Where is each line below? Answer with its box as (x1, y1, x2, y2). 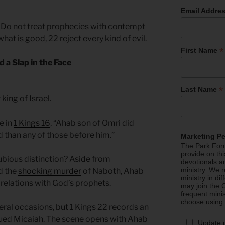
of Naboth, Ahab (81, 166, 144, 176)
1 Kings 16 (14, 118, 50, 128)
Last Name (181, 85, 219, 94)
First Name (181, 46, 220, 54)
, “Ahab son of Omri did (50, 118, 134, 128)
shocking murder (18, 166, 81, 176)
